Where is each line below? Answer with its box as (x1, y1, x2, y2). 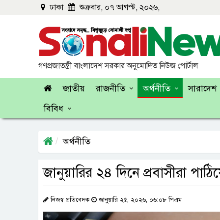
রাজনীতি (96, 83, 125, 94)
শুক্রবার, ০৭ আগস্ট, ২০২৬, (78, 2, 160, 12)
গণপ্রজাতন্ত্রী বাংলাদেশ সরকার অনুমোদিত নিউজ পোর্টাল (38, 61, 198, 71)
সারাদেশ (188, 83, 217, 94)
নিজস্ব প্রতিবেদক (49, 196, 91, 204)
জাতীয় (63, 83, 85, 94)
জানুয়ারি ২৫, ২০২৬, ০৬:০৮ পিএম (97, 196, 182, 204)
